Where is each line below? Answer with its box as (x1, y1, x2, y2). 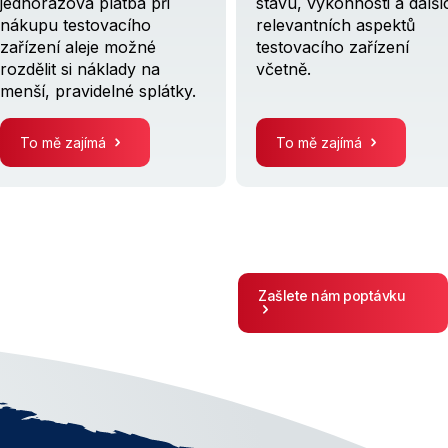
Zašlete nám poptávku (258, 286, 405, 304)
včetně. (256, 59, 311, 80)
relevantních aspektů (256, 15, 415, 36)
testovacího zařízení (256, 37, 409, 58)
